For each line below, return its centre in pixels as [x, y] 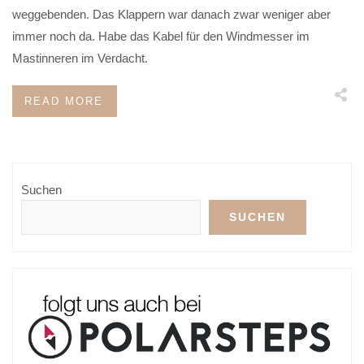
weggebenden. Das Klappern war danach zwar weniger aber [171, 14]
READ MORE [64, 101]
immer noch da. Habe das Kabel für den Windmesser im [161, 36]
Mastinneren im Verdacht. [80, 58]
